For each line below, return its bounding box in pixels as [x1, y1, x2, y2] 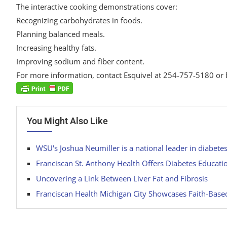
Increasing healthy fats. [16, 43, 96, 53]
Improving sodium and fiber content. [16, 56, 144, 66]
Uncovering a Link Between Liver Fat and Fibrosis [36, 173, 208, 183]
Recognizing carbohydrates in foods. [16, 15, 142, 25]
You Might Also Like [27, 116, 108, 126]
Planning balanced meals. [16, 29, 105, 39]
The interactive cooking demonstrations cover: [16, 2, 177, 12]
